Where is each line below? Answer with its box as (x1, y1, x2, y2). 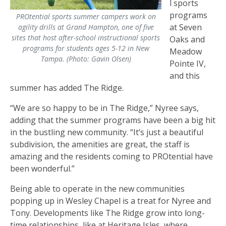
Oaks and (169, 33, 205, 45)
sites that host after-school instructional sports (12, 32, 160, 42)
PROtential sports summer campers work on (16, 11, 156, 21)
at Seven (169, 21, 202, 33)
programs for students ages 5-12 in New (22, 43, 149, 53)
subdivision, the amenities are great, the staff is (10, 138, 190, 150)
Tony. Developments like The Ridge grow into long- (10, 207, 205, 218)
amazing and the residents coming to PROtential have (10, 150, 213, 162)
